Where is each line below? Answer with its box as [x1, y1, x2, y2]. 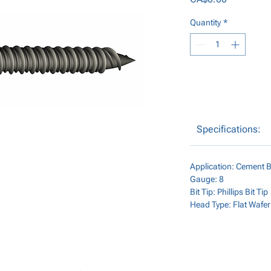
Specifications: [196, 123, 261, 135]
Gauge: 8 [190, 174, 224, 184]
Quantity [190, 18, 221, 27]
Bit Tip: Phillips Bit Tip [190, 187, 268, 197]
